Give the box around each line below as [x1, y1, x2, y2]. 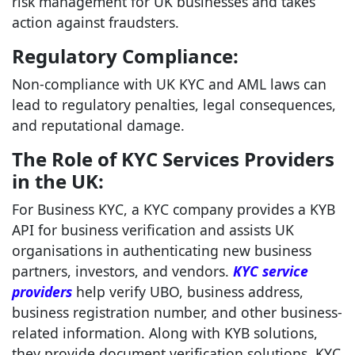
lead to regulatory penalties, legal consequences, [12, 95, 336, 114]
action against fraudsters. [12, 13, 179, 32]
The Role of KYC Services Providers [12, 146, 334, 172]
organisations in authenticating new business [12, 241, 311, 260]
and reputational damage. [12, 116, 185, 135]
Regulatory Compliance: [12, 43, 239, 69]
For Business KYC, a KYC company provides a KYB [12, 200, 335, 219]
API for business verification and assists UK [12, 220, 294, 239]
